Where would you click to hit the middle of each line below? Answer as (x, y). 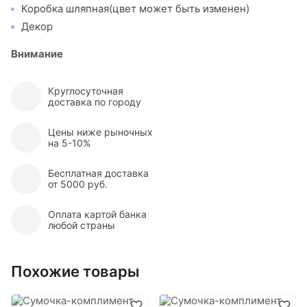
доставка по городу (95, 102)
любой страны (82, 225)
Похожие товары (75, 271)
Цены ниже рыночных (100, 132)
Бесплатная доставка (98, 173)
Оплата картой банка (97, 214)
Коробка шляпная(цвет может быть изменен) (135, 9)
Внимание (37, 54)
